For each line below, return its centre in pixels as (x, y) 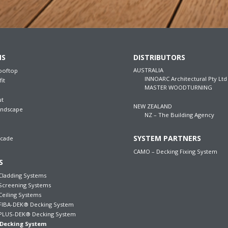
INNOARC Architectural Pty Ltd (186, 78)
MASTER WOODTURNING (178, 87)
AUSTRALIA (148, 70)
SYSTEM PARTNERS (167, 138)
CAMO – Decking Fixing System (175, 151)
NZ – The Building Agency (179, 115)
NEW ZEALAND (152, 106)
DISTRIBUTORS (159, 57)
